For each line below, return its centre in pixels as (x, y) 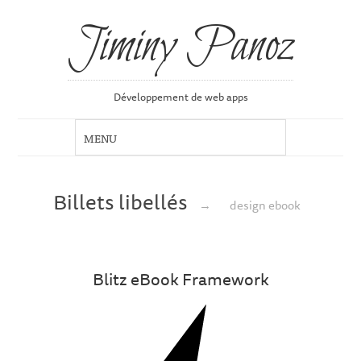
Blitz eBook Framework (180, 279)
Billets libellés (122, 201)
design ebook (266, 204)
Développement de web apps (180, 97)
